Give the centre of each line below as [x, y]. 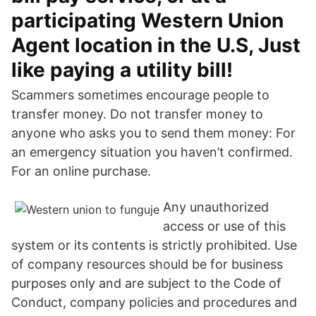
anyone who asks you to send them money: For [153, 133]
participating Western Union [147, 20]
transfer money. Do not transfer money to [137, 114]
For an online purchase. [81, 171]
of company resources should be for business [147, 264]
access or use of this [224, 226]
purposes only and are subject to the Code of [146, 283]
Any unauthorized [216, 207]
